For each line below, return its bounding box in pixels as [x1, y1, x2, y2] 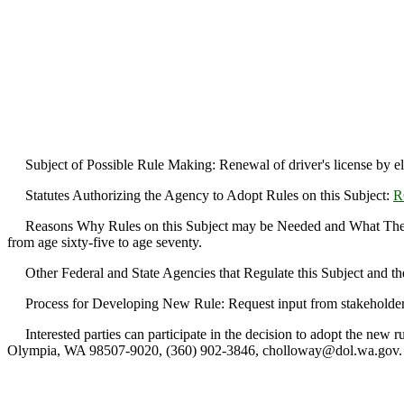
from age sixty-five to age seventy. [7, 234, 202, 250]
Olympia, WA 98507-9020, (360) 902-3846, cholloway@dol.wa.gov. [7, 343, 402, 358]
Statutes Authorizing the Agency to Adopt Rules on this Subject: [7, 188, 393, 203]
